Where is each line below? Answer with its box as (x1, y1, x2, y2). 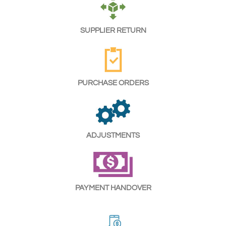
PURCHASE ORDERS (77, 79, 149, 87)
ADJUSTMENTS (86, 131, 140, 139)
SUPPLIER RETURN (80, 26, 146, 34)
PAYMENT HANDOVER (75, 184, 151, 192)
